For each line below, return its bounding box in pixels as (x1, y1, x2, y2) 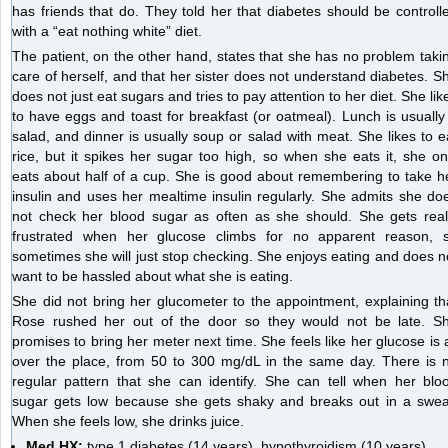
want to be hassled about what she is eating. (12, 267, 293, 284)
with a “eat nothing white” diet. (12, 22, 202, 39)
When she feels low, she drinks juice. (12, 412, 244, 429)
